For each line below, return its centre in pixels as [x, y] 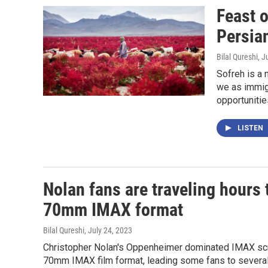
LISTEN [251, 128]
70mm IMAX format [113, 210]
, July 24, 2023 [108, 230]
